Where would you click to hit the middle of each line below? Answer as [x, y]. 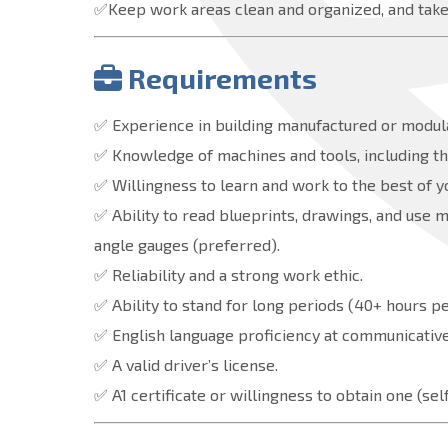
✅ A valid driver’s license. [186, 364]
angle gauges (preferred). [187, 244]
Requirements [223, 77]
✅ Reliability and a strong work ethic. [229, 274]
